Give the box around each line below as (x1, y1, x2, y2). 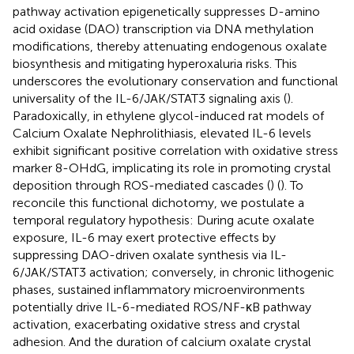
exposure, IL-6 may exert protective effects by (13, 229, 276, 245)
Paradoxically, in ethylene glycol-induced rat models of (13, 107, 324, 123)
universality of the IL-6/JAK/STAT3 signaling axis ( (13, 90, 287, 106)
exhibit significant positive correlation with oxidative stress (13, 142, 338, 158)
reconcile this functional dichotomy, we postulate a (13, 194, 304, 210)
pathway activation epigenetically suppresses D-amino (13, 3, 320, 19)
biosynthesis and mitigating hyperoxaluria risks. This (13, 55, 297, 71)
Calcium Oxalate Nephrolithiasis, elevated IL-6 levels (13, 125, 311, 141)
